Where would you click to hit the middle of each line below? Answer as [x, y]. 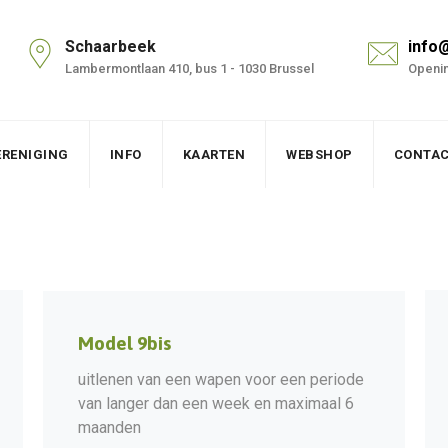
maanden [109, 427]
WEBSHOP [319, 154]
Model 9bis [124, 342]
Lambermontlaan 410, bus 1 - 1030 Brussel [189, 68]
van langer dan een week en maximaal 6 [216, 403]
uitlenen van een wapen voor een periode [221, 379]
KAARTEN [214, 154]
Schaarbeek [110, 46]
